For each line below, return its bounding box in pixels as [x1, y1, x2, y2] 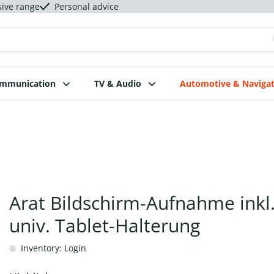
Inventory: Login [18, 242, 86, 254]
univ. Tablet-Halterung [9, 213, 200, 238]
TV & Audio [94, 78, 141, 89]
